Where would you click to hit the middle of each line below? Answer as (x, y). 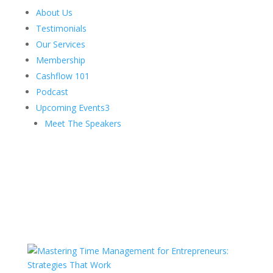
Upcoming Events (70, 108)
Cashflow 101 (62, 76)
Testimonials (61, 28)
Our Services (60, 44)
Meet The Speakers (83, 123)
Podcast (52, 92)
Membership (60, 60)
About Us (54, 12)
